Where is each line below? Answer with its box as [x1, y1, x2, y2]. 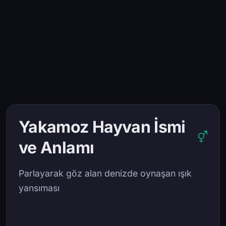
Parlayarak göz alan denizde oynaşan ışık [19, 168, 192, 179]
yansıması [19, 183, 60, 193]
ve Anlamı [19, 138, 94, 157]
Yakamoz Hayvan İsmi [19, 117, 186, 137]
